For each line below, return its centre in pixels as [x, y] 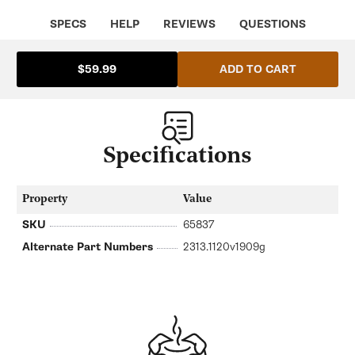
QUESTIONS [272, 24]
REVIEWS [189, 24]
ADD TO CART [258, 69]
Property [45, 199]
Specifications [177, 157]
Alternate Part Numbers [88, 246]
